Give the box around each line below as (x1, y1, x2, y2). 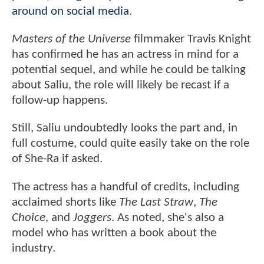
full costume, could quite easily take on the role (12, 137, 249, 150)
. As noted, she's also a (111, 211, 224, 224)
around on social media (12, 5, 129, 18)
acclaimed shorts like (12, 196, 119, 209)
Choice (12, 211, 45, 224)
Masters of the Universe (12, 33, 131, 46)
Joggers (73, 211, 111, 224)
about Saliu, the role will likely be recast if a (12, 79, 229, 92)
